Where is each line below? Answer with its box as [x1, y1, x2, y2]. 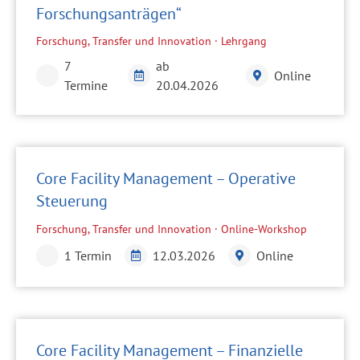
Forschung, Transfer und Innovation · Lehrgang [36, 34, 267, 49]
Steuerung [36, 190, 108, 212]
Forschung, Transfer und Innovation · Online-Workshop [36, 221, 307, 236]
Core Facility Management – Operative [36, 168, 296, 190]
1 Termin [64, 247, 112, 264]
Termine [64, 77, 108, 94]
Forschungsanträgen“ [36, 2, 182, 24]
